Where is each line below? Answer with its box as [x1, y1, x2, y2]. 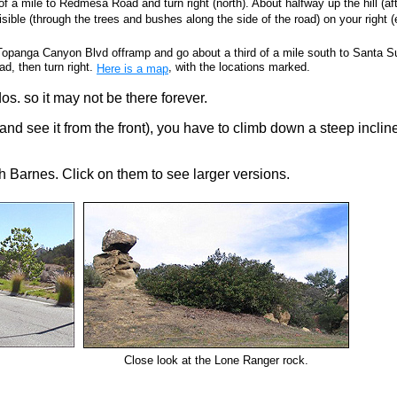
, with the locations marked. [168, 60, 310, 75]
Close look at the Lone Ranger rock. [123, 354, 308, 367]
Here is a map [97, 62, 168, 75]
